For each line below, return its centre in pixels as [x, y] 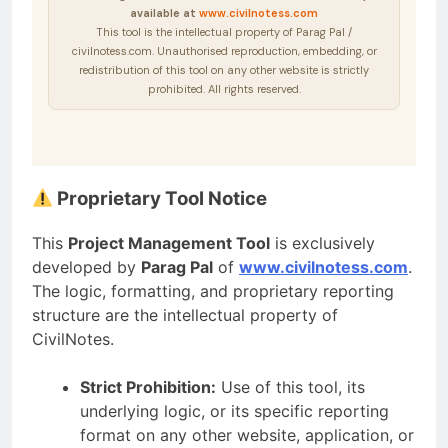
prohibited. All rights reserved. [224, 88]
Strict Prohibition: [148, 387]
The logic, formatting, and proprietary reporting [213, 291]
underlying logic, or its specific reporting [234, 411]
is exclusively [322, 243]
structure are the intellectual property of [185, 315]
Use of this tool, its [290, 387]
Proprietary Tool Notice [160, 198]
